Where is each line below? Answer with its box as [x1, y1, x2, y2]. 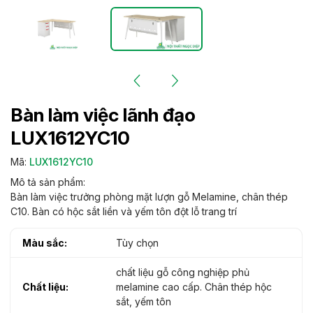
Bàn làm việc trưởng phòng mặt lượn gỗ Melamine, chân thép [10, 191, 288, 203]
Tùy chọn [115, 236, 159, 249]
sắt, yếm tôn [115, 295, 171, 307]
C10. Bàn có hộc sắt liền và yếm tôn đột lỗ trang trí [10, 205, 237, 218]
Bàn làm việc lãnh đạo [10, 103, 196, 126]
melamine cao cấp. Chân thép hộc [115, 280, 272, 293]
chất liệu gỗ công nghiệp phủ [115, 265, 249, 278]
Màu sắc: [22, 236, 67, 249]
